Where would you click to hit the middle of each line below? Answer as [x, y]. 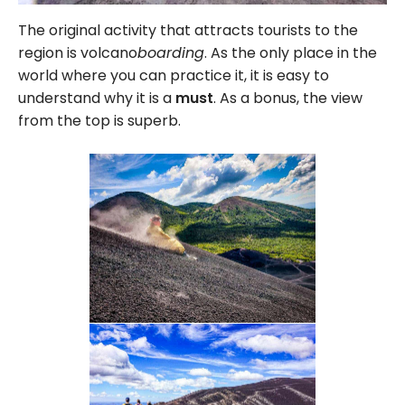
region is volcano [78, 52]
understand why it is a [97, 98]
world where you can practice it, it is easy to [174, 75]
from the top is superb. [99, 120]
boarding [171, 52]
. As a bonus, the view [288, 98]
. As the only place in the [291, 52]
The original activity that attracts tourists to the [188, 30]
